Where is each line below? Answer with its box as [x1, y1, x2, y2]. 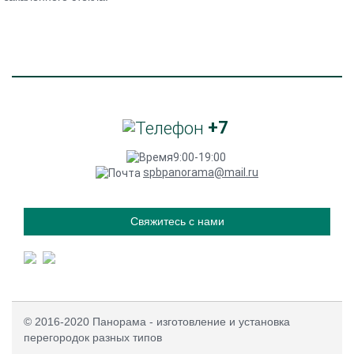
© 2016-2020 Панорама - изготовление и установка [24, 315, 290, 329]
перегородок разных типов [24, 331, 162, 345]
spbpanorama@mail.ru [143, 166, 258, 179]
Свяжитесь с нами [130, 215, 224, 228]
